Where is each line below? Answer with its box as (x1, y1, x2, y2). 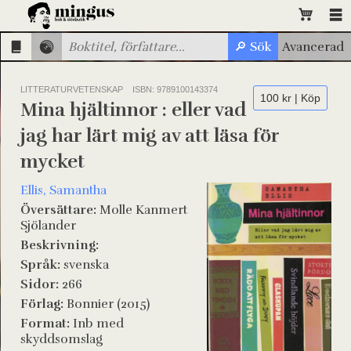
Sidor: (20, 277, 59, 292)
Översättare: (20, 202, 96, 218)
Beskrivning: (20, 237, 99, 253)
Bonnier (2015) (63, 296, 150, 312)
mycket (20, 150, 85, 173)
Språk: (20, 257, 60, 273)
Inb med (70, 316, 124, 331)
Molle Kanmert (96, 202, 187, 218)
